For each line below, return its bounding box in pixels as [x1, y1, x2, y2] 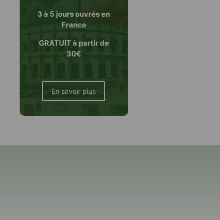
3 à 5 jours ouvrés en [37, 9, 110, 19]
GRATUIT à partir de [38, 38, 109, 48]
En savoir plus [52, 87, 96, 96]
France [61, 20, 86, 30]
